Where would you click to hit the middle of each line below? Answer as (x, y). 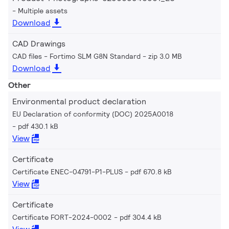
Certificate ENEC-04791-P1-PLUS (67, 172)
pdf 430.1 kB (38, 127)
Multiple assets (43, 11)
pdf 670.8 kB (151, 172)
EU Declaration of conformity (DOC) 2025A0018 (93, 114)
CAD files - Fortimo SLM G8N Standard (76, 56)
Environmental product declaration (79, 102)
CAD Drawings (39, 44)
